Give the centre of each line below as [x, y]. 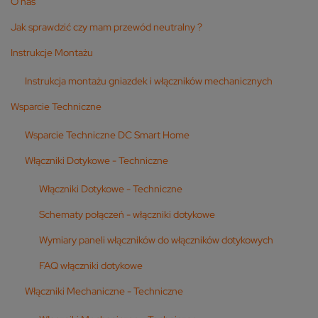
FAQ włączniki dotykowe [91, 265]
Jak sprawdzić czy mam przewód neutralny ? [106, 27]
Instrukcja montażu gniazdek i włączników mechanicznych [149, 81]
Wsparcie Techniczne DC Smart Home [107, 135]
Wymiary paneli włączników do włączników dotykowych [156, 240]
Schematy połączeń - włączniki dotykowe [127, 214]
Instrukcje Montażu [52, 52]
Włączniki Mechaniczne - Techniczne [104, 291]
